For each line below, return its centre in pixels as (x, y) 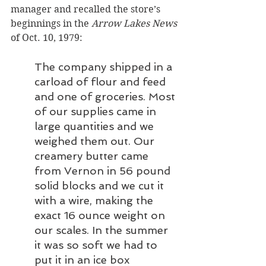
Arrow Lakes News (134, 23)
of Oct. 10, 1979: (47, 37)
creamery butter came (93, 156)
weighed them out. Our (96, 141)
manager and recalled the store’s (87, 9)
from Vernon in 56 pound (104, 170)
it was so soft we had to (97, 245)
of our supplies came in (97, 111)
